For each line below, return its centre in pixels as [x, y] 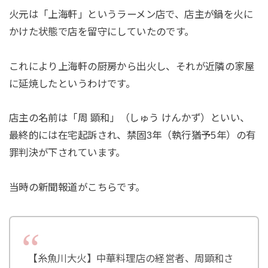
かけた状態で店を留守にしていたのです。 [101, 31]
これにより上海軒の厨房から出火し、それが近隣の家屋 [132, 66]
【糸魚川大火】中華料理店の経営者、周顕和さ [131, 258]
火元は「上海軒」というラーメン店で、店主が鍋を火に [131, 14]
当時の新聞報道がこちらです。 [77, 188]
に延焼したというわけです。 [72, 83]
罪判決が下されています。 [67, 153]
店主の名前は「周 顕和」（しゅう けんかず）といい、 [129, 118]
